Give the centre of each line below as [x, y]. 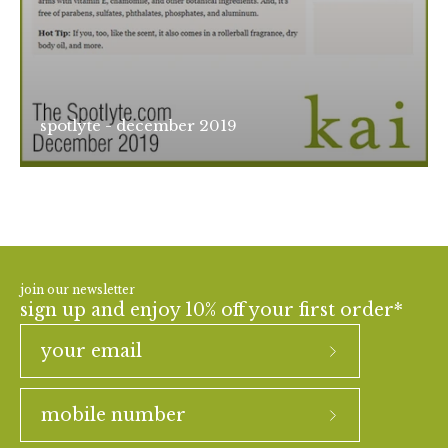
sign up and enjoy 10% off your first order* [211, 310]
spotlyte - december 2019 [138, 125]
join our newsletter [77, 289]
